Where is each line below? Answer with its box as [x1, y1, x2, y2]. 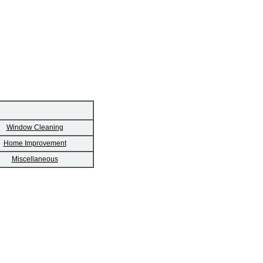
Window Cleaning [6, 123, 63, 132]
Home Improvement [3, 139, 66, 148]
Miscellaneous [11, 155, 58, 164]
